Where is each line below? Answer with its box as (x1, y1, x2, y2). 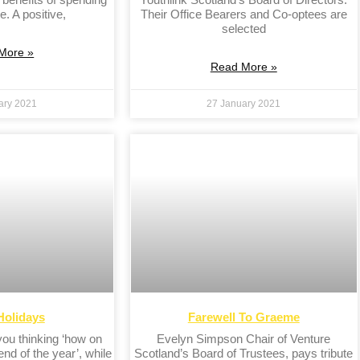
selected (221, 22, 266, 36)
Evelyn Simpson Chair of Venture (157, 332, 331, 346)
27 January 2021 (207, 98, 281, 110)
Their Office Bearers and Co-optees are (140, 7, 347, 22)
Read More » (210, 60, 277, 74)
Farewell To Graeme (187, 310, 300, 325)
